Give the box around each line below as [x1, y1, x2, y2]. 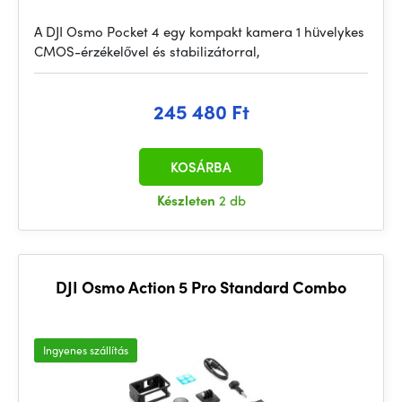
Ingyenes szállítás [43, 342, 128, 358]
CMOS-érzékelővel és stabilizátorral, [34, 41, 260, 61]
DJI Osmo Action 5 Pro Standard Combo [56, 275, 346, 298]
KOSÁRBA [170, 157, 232, 177]
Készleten [156, 190, 219, 210]
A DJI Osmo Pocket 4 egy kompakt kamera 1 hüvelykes [34, 22, 364, 41]
